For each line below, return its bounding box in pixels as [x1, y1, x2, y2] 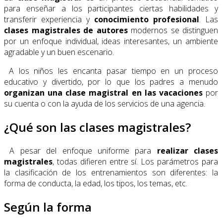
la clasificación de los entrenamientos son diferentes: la [4, 166, 218, 178]
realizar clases [157, 145, 218, 156]
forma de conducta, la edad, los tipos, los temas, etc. [4, 177, 187, 189]
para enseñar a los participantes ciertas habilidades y [4, 2, 218, 14]
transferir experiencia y [4, 13, 94, 25]
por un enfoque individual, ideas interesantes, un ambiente [4, 35, 218, 47]
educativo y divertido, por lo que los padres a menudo [4, 76, 218, 87]
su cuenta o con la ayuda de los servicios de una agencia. [4, 98, 205, 109]
